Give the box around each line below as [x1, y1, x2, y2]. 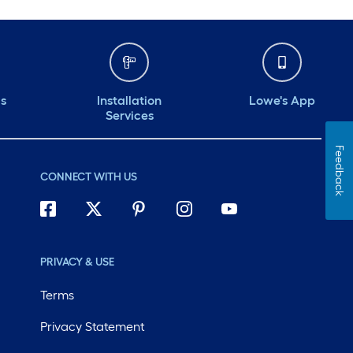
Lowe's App [249, 93, 315, 109]
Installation [97, 93, 162, 109]
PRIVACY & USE [39, 255, 114, 269]
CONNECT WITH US [39, 170, 137, 184]
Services [105, 108, 154, 124]
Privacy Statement [39, 319, 145, 335]
